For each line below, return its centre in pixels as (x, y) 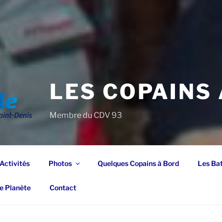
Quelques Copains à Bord (138, 163)
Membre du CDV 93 (86, 115)
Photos (60, 163)
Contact (63, 187)
